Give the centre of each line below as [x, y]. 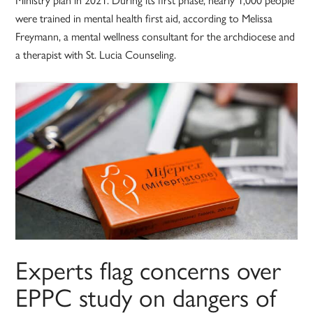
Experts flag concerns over [148, 269]
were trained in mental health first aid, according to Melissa [144, 18]
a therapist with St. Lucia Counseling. [99, 54]
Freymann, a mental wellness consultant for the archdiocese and [155, 36]
